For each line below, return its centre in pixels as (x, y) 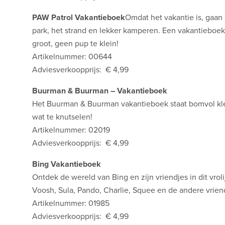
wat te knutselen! (62, 117)
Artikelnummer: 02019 (71, 130)
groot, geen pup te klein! (75, 44)
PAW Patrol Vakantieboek (79, 18)
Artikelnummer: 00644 (72, 57)
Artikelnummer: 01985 (71, 204)
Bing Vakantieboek (67, 164)
